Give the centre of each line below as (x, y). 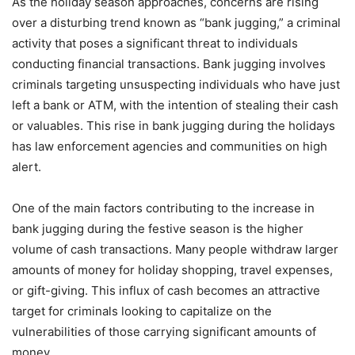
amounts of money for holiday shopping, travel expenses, (172, 270)
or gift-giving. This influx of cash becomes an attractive (166, 291)
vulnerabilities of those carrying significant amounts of (164, 332)
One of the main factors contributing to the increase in (163, 208)
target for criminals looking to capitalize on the (142, 311)
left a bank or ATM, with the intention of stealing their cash (175, 105)
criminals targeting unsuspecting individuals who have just (176, 85)
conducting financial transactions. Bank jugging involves (169, 64)
